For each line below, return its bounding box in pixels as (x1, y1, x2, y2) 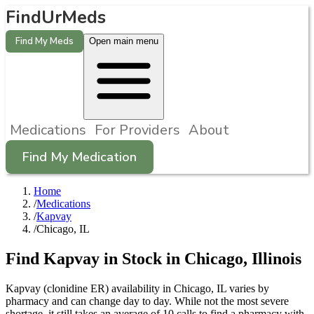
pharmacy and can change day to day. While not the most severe (6, 294, 289, 307)
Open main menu (89, 36, 158, 46)
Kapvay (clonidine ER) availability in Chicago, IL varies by (6, 282, 269, 294)
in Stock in (100, 249, 184, 268)
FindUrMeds (6, 6, 106, 29)
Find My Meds (15, 35, 74, 48)
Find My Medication (22, 149, 137, 165)
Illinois (252, 249, 301, 268)
